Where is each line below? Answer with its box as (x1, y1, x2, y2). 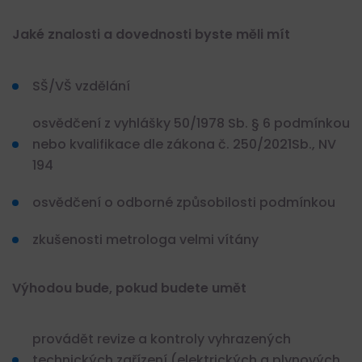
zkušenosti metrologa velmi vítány (32, 229, 259, 249)
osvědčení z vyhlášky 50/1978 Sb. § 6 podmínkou (32, 113, 350, 133)
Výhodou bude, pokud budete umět (12, 278, 246, 297)
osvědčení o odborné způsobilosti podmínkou (32, 192, 335, 212)
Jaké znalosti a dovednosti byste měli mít (12, 25, 290, 44)
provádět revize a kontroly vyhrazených (32, 329, 291, 348)
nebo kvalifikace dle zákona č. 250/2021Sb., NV (32, 134, 336, 154)
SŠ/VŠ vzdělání (32, 76, 130, 95)
